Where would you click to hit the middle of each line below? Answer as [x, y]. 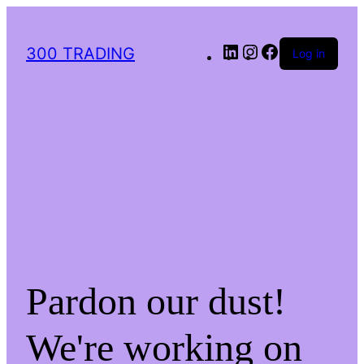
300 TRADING [80, 54]
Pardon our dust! [156, 301]
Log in [309, 53]
